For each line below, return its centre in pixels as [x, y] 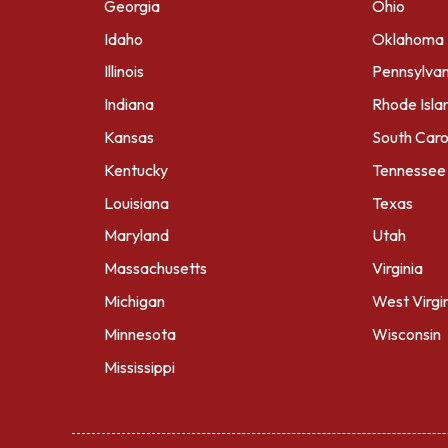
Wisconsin [406, 333]
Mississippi [139, 366]
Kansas [129, 136]
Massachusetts [155, 268]
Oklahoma [408, 38]
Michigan [134, 300]
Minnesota [140, 333]
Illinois [124, 71]
